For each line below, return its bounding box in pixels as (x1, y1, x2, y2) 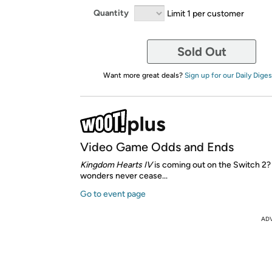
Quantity (93, 8, 129, 18)
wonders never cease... (80, 170, 168, 181)
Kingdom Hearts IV (80, 159, 154, 170)
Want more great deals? (103, 70, 185, 80)
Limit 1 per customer (167, 8, 244, 18)
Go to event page (80, 188, 146, 199)
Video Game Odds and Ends (80, 139, 234, 154)
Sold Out (177, 44, 226, 59)
